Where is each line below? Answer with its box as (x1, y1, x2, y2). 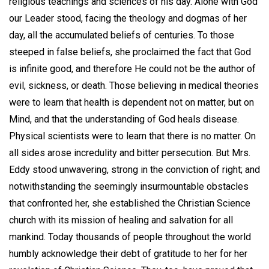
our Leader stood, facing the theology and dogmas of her (9, 12, 247, 24)
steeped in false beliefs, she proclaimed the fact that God (9, 46, 251, 58)
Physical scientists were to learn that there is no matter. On (9, 130, 256, 142)
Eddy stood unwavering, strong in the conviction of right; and (9, 163, 260, 175)
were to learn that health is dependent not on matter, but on (9, 96, 254, 108)
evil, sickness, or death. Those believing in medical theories (9, 79, 259, 91)
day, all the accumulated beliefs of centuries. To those (9, 29, 234, 41)
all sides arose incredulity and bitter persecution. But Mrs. (9, 147, 250, 159)
